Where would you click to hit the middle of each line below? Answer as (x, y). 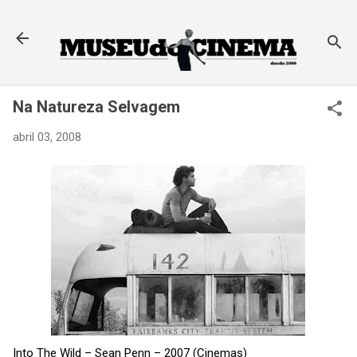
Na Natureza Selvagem (96, 107)
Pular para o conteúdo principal (178, 20)
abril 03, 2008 (47, 137)
